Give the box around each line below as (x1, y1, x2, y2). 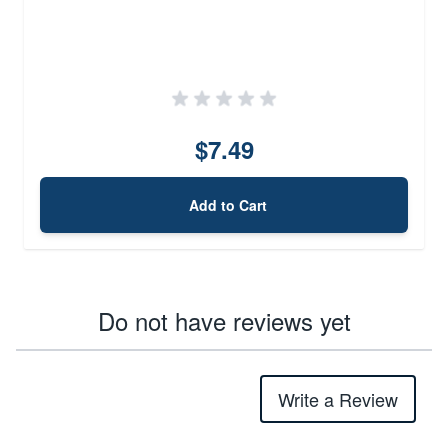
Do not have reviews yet (97, 302, 351, 338)
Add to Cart (189, 194, 267, 215)
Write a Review (278, 385, 398, 412)
